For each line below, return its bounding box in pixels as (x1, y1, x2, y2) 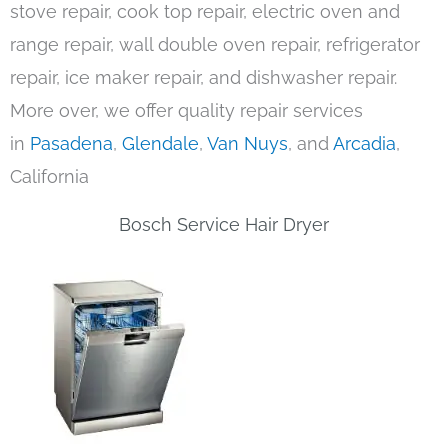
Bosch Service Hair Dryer (119, 214, 329, 236)
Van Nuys (207, 133, 288, 155)
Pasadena (30, 133, 113, 155)
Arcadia (333, 133, 396, 155)
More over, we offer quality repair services (10, 100, 363, 122)
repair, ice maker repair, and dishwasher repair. (10, 67, 397, 89)
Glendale (122, 133, 199, 155)
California (10, 166, 89, 188)
